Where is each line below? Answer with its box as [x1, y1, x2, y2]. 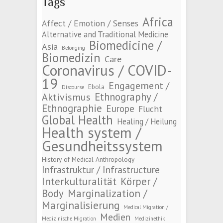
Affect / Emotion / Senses [42, 17, 138, 29]
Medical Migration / [123, 204, 168, 211]
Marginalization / [68, 186, 147, 201]
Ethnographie [42, 102, 102, 115]
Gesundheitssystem [42, 136, 163, 156]
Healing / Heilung [117, 116, 177, 127]
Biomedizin [42, 50, 101, 66]
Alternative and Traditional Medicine [42, 29, 168, 40]
